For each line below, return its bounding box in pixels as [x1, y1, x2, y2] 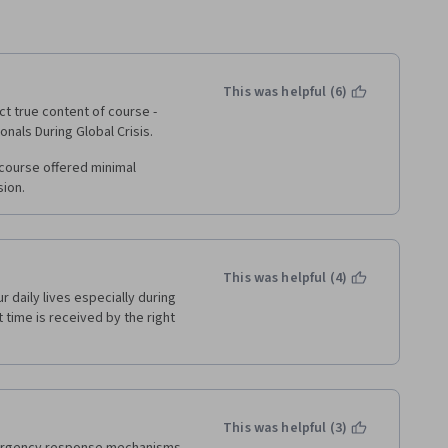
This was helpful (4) [223, 268, 347, 288]
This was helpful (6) [223, 82, 347, 102]
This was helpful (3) [223, 418, 347, 438]
